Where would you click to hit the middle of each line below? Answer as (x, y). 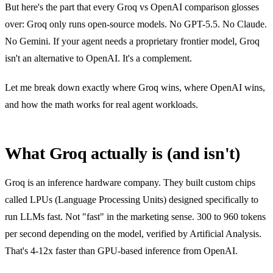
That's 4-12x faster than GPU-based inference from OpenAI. (121, 251)
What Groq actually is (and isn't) (122, 154)
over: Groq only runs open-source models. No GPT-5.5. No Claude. (136, 24)
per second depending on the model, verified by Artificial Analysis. (133, 234)
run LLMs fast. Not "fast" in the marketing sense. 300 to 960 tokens (135, 217)
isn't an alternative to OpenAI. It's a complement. (98, 58)
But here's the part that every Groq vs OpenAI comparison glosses (132, 7)
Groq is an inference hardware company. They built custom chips (130, 183)
